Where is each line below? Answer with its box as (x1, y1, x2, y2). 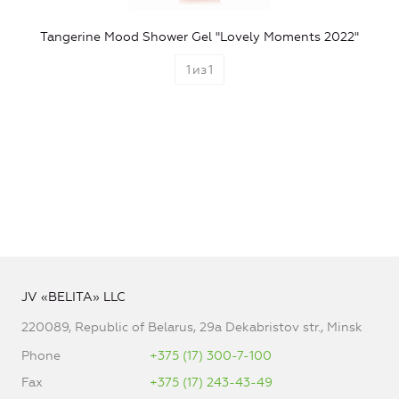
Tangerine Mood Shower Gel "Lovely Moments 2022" (40, 28, 359, 45)
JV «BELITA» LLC (21, 289, 126, 305)
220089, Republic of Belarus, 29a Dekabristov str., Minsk (21, 319, 362, 335)
